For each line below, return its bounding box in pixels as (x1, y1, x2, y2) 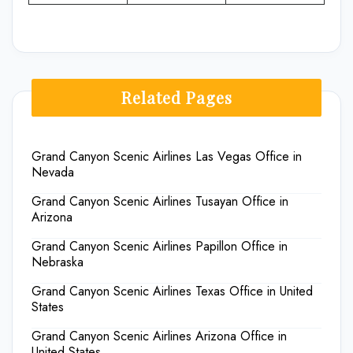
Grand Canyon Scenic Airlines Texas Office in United (32, 282, 313, 300)
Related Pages (121, 87, 232, 108)
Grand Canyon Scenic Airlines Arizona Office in (32, 327, 287, 345)
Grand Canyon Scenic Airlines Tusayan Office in (32, 192, 288, 210)
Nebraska (32, 253, 84, 271)
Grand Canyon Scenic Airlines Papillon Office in (32, 237, 288, 255)
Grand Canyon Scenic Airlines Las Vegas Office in (32, 147, 302, 165)
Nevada (32, 163, 74, 181)
